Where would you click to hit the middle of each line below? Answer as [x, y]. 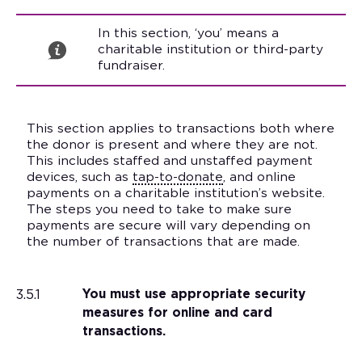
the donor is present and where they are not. [172, 145]
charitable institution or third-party [210, 50]
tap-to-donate [178, 178]
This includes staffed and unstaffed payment [170, 162]
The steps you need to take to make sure [159, 210]
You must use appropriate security [194, 295]
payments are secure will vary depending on [168, 226]
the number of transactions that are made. [163, 242]
